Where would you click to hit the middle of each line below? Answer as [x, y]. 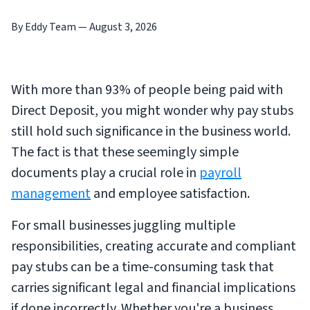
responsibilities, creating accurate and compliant [154, 247]
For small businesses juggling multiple [123, 226]
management [51, 194]
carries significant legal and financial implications [153, 288]
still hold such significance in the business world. [151, 132]
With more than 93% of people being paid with [147, 90]
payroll [220, 173]
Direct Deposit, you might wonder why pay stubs [152, 111]
